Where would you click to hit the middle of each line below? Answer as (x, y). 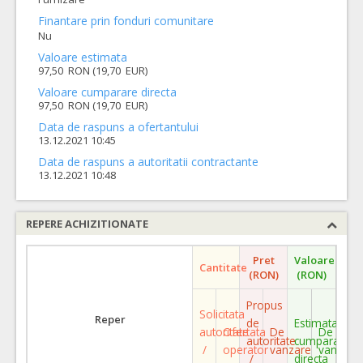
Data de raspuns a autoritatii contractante (148, 161)
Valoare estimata (83, 57)
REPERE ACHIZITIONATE (87, 223)
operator (246, 349)
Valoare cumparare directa (107, 92)
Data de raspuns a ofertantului (118, 126)
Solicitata (222, 314)
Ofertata (244, 331)
